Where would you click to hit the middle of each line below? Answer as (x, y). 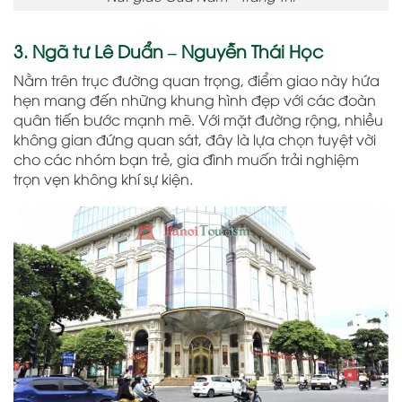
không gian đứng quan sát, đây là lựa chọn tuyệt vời (195, 139)
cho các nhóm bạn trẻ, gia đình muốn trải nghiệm (186, 158)
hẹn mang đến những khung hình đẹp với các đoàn (195, 99)
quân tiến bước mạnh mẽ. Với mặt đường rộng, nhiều (198, 119)
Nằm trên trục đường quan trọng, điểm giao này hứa (197, 79)
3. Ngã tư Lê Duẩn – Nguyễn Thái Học (168, 50)
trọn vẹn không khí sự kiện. (103, 178)
